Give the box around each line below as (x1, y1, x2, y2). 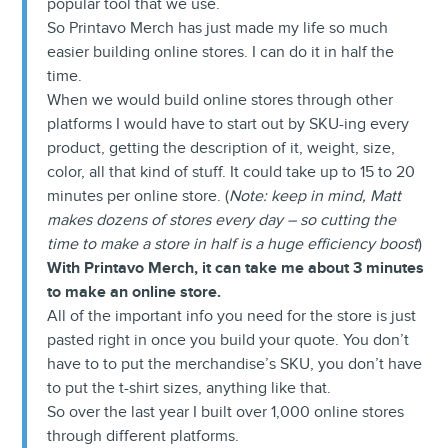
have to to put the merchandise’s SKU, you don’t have (47, 355, 423, 375)
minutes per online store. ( (47, 187, 230, 207)
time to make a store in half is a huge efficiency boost (47, 235, 419, 255)
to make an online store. (47, 283, 222, 303)
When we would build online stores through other (47, 91, 394, 111)
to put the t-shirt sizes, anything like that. (47, 379, 332, 399)
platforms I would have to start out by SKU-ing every (47, 115, 410, 135)
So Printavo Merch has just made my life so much (47, 19, 389, 39)
